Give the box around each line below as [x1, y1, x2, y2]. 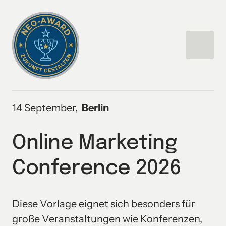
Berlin [82, 102, 109, 114]
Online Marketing [12, 133, 178, 153]
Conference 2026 [12, 158, 182, 179]
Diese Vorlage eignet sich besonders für [12, 198, 195, 210]
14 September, [12, 102, 82, 114]
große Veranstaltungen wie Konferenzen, [12, 213, 202, 225]
